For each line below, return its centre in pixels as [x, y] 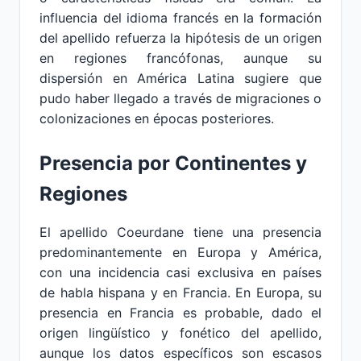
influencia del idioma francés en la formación [180, 18]
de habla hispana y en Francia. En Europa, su [180, 293]
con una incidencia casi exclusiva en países [180, 272]
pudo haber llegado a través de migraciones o [180, 98]
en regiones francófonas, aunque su [180, 58]
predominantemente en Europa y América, [180, 252]
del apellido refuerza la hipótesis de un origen [180, 38]
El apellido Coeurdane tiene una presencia [180, 232]
